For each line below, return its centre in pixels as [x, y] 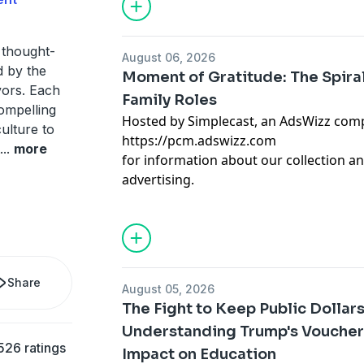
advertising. [158, 180]
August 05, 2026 [169, 289]
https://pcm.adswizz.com [199, 141]
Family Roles [170, 100]
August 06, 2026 [169, 57]
